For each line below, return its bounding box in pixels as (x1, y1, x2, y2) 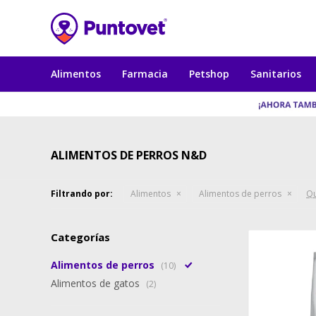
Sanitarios (250, 67, 301, 80)
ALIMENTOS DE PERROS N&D (51, 147, 207, 163)
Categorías (51, 230, 110, 244)
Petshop (189, 67, 229, 80)
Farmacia (122, 67, 168, 80)
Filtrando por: (51, 188, 113, 200)
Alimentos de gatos (51, 276, 142, 290)
